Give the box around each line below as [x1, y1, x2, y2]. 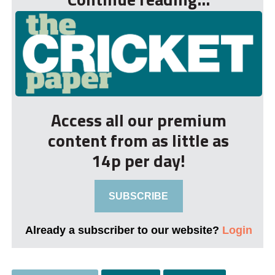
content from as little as [48, 127, 230, 154]
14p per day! [91, 147, 186, 174]
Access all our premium [50, 107, 227, 134]
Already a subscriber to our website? [25, 223, 222, 237]
